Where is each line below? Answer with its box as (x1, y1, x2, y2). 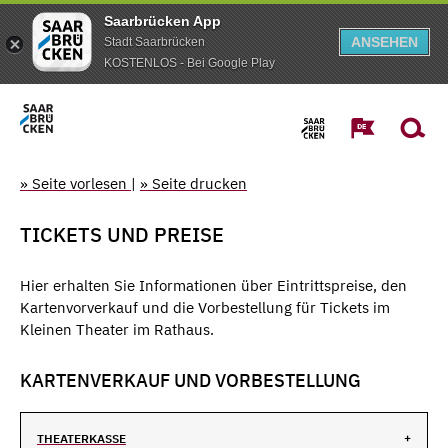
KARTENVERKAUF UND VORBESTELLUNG (20, 368, 361, 392)
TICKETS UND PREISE (20, 220, 224, 248)
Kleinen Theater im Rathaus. (20, 319, 218, 339)
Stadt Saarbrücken (104, 34, 205, 49)
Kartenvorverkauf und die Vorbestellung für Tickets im (20, 297, 390, 317)
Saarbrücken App (104, 12, 221, 29)
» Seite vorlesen (20, 173, 131, 193)
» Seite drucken (140, 173, 247, 193)
